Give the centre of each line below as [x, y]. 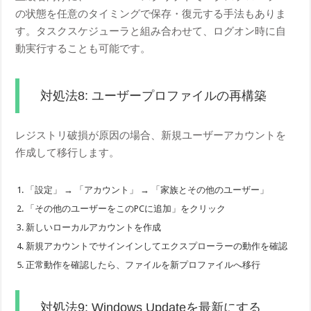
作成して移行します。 [68, 153]
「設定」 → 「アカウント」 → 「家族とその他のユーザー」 [148, 190]
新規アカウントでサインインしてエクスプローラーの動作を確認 [157, 246]
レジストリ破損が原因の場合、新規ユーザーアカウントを [151, 136]
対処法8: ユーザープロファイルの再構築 [154, 96]
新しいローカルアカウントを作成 [94, 228]
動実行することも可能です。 [83, 49]
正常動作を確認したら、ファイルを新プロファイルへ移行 [143, 265]
